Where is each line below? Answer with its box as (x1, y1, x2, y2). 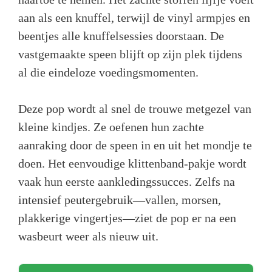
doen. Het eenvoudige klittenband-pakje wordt (18, 157, 246, 171)
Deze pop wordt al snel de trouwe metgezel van (18, 102, 251, 116)
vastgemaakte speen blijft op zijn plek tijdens (18, 47, 242, 61)
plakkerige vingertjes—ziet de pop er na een (18, 211, 236, 225)
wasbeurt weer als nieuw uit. (18, 229, 158, 243)
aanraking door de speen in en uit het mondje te (18, 138, 252, 152)
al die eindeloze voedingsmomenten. (18, 66, 199, 80)
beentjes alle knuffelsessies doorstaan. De (18, 29, 224, 43)
